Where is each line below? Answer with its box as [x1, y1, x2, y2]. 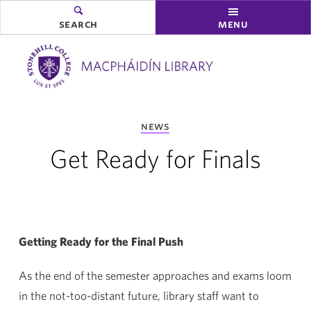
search [58, 17, 98, 31]
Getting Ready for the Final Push [18, 235, 183, 248]
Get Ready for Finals [49, 143, 261, 173]
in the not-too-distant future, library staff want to [18, 289, 259, 302]
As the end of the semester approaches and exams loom [18, 269, 292, 282]
